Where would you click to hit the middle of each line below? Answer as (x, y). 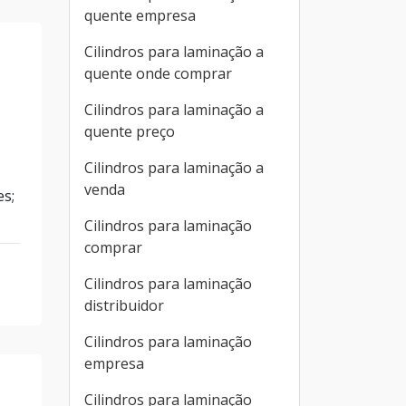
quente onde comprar (158, 73)
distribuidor (124, 305)
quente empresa (140, 15)
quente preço (130, 131)
